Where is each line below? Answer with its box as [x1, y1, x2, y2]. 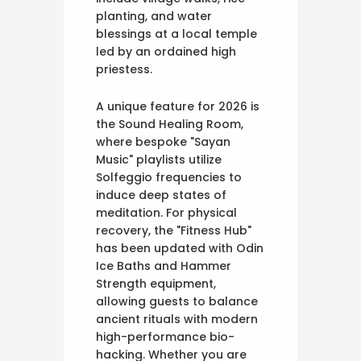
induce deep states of [96, 187, 226, 204]
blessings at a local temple [96, 26, 257, 43]
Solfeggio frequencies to [96, 169, 242, 186]
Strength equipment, [96, 276, 216, 293]
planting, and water [96, 8, 212, 25]
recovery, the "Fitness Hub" [96, 222, 251, 239]
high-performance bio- [96, 329, 234, 346]
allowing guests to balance [96, 293, 258, 310]
